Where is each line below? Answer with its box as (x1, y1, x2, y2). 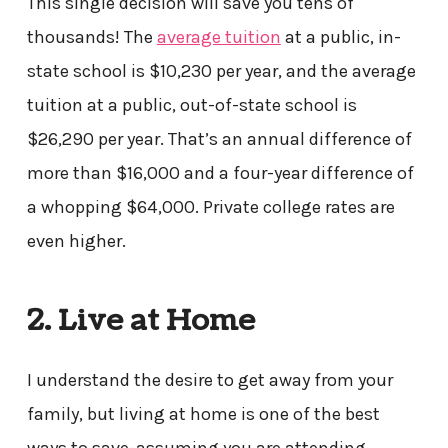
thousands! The (26, 25, 157, 48)
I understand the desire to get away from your (26, 369, 393, 392)
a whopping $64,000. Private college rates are (26, 195, 395, 218)
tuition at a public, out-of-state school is (26, 93, 357, 116)
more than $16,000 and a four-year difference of (26, 161, 414, 184)
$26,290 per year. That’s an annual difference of (26, 127, 412, 150)
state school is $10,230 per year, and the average (26, 59, 416, 82)
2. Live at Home (26, 301, 255, 342)
